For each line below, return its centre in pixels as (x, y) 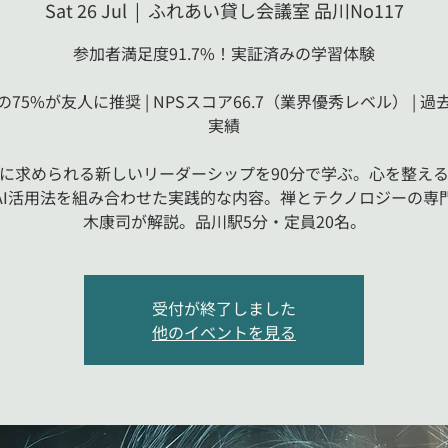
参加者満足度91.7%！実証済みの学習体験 (224, 53)
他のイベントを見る (224, 332)
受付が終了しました (224, 308)
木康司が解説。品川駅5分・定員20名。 (224, 221)
